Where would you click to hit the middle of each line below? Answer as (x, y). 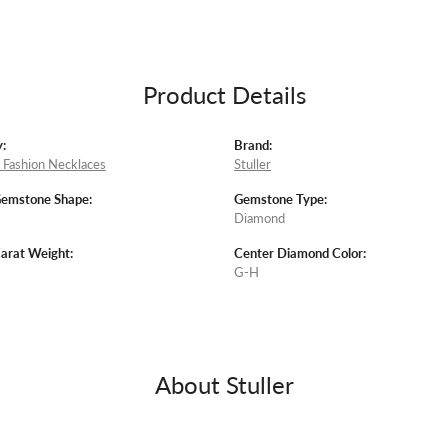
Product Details (224, 94)
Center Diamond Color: (300, 253)
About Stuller (224, 384)
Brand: (253, 145)
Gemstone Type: (280, 199)
